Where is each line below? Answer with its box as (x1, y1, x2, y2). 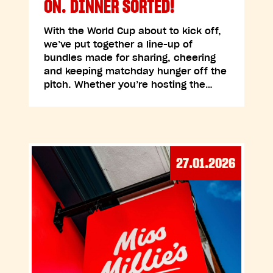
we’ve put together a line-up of (44, 38, 193, 50)
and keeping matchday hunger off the (44, 65, 227, 77)
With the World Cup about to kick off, (44, 25, 222, 37)
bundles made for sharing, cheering (44, 52, 216, 63)
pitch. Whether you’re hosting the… (44, 79, 213, 90)
